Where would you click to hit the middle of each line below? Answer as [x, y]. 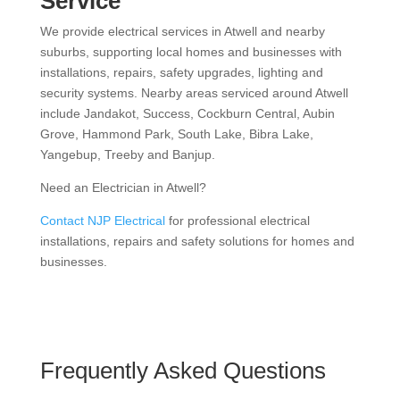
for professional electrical [237, 221]
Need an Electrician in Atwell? [123, 187]
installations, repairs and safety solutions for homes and [197, 241]
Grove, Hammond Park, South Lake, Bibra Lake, [176, 134]
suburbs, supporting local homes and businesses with [191, 52]
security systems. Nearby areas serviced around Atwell [194, 93]
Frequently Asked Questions [186, 371]
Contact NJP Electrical [102, 221]
